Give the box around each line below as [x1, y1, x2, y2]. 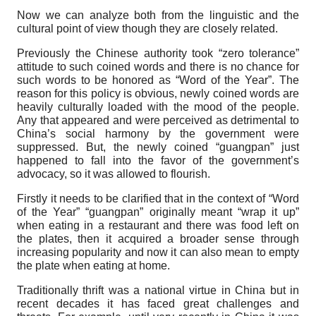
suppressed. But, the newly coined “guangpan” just [17, 140, 299, 153]
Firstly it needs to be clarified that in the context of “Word [17, 192, 299, 205]
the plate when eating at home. [17, 259, 170, 272]
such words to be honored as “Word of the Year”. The [17, 73, 299, 86]
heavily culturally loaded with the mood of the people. [17, 100, 299, 113]
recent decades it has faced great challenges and [17, 297, 299, 310]
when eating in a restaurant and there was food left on [17, 219, 299, 231]
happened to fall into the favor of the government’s [17, 154, 299, 166]
